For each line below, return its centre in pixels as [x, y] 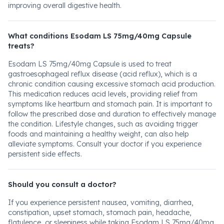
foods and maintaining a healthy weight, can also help [98, 134]
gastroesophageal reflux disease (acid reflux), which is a [102, 74]
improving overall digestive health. [65, 5]
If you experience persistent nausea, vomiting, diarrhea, [101, 202]
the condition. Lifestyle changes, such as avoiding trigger [103, 124]
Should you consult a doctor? [62, 184]
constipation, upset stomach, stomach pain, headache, [100, 212]
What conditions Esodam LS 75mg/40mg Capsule [100, 36]
